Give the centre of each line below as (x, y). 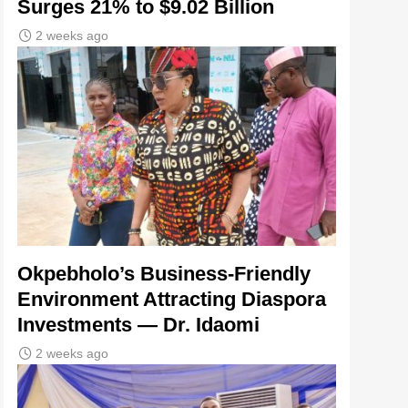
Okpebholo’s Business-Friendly (164, 274)
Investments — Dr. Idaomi (138, 325)
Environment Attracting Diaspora (172, 300)
